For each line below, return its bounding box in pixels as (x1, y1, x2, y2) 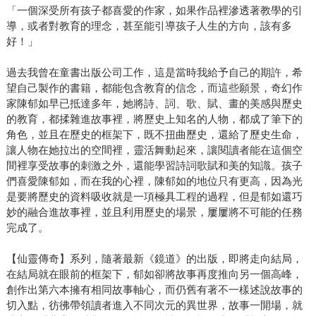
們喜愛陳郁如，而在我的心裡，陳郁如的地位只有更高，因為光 (6, 174, 303, 187)
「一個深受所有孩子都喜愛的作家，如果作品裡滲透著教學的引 (6, 4, 303, 16)
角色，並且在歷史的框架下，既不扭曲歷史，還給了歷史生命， (6, 128, 303, 140)
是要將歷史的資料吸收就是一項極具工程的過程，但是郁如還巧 (6, 190, 303, 202)
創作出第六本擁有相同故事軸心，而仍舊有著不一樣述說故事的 (6, 283, 303, 296)
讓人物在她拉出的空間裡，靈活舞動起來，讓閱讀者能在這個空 (6, 143, 303, 156)
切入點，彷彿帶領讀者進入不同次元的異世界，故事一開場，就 (6, 298, 303, 311)
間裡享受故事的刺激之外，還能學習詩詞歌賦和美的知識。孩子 (6, 159, 303, 171)
